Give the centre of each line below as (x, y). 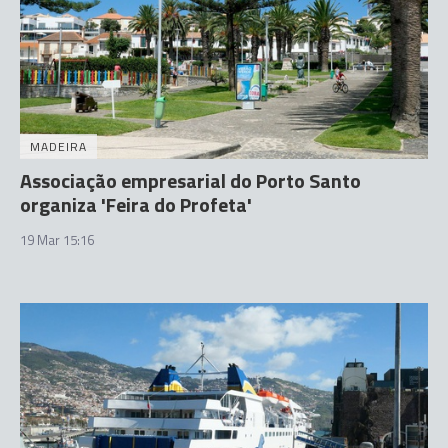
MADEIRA (58, 146)
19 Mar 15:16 (57, 240)
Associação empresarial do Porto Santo (190, 180)
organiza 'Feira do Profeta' (136, 204)
